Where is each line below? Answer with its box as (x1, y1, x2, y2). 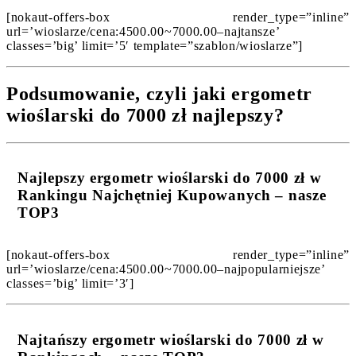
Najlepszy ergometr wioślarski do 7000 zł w (17, 169, 322, 187)
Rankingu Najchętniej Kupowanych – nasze (17, 187, 327, 204)
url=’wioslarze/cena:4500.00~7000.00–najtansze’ (6, 24, 281, 38)
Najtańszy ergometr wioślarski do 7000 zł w (17, 331, 324, 348)
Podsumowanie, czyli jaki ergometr (6, 83, 313, 104)
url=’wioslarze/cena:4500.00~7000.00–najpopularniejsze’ (6, 262, 326, 277)
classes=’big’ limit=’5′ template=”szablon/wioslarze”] (6, 38, 304, 52)
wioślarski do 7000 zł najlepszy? (6, 104, 284, 126)
